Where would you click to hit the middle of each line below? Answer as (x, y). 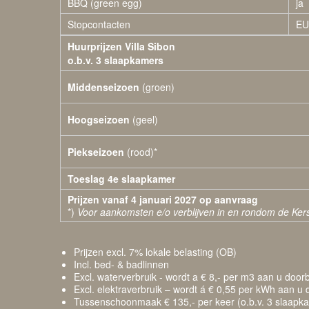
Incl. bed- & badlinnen (121, 264)
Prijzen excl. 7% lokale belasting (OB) (155, 252)
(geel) (144, 119)
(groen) (158, 87)
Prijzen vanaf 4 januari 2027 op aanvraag (163, 199)
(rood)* (141, 152)
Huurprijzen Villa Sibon (121, 46)
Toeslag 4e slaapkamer (121, 179)
